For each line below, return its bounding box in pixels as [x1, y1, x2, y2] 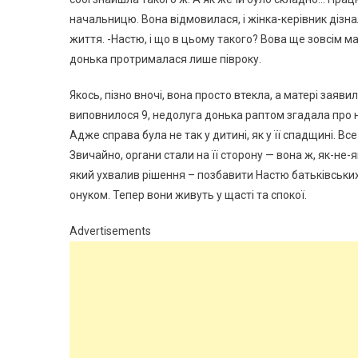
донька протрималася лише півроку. [70, 53, 261, 66]
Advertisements [70, 225, 151, 237]
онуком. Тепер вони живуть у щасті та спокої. [70, 189, 307, 201]
